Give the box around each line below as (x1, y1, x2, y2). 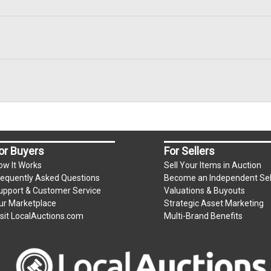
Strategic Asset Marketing (164, 198, 264, 208)
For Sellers (164, 144, 215, 157)
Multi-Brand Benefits (164, 211, 243, 221)
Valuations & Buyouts (164, 185, 246, 195)
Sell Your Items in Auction (164, 160, 262, 170)
